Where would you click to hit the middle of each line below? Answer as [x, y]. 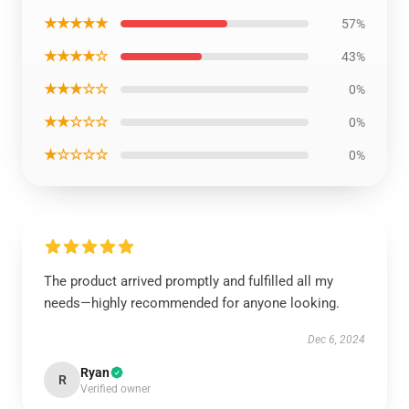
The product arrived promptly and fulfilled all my [189, 281]
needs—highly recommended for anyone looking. [192, 303]
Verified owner [115, 389]
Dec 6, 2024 [336, 340]
